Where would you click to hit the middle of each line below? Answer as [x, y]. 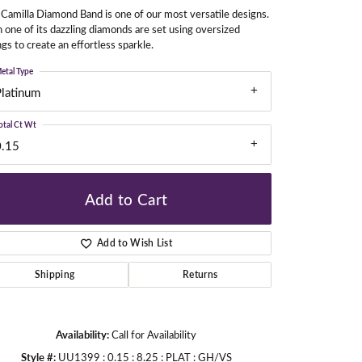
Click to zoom [215, 337]
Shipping [55, 275]
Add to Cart [126, 198]
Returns [200, 275]
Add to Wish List [135, 243]
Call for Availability [154, 335]
